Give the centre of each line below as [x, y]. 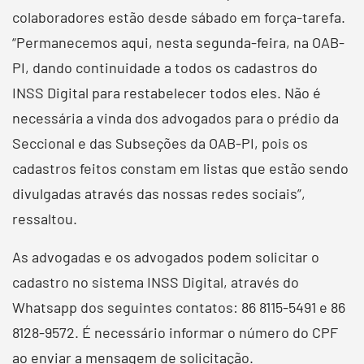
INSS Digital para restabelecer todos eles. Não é [167, 92]
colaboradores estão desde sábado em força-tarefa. [179, 17]
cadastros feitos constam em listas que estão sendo [180, 168]
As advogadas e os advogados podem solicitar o [166, 256]
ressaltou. [45, 218]
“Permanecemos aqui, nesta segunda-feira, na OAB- [178, 42]
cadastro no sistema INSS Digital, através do [156, 282]
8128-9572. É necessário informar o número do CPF [175, 332]
